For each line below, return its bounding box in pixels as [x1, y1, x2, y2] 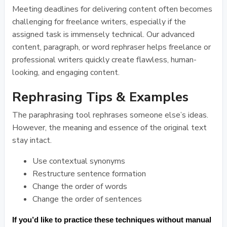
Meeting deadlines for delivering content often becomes [12, 4, 212, 15]
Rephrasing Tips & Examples [12, 88, 192, 106]
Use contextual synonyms [32, 156, 125, 167]
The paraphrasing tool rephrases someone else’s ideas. [12, 109, 208, 121]
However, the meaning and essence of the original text [12, 122, 207, 133]
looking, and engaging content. [12, 67, 120, 78]
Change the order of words [32, 181, 127, 192]
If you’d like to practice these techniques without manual [12, 216, 211, 224]
